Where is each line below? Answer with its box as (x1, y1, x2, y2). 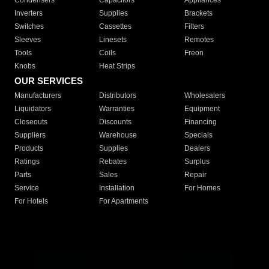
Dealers (184, 144, 210, 153)
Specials (184, 131, 213, 140)
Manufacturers (14, 91, 61, 100)
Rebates (99, 157, 127, 166)
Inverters (14, 9, 43, 18)
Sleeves (14, 35, 41, 44)
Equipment (184, 104, 220, 113)
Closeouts (14, 118, 47, 127)
